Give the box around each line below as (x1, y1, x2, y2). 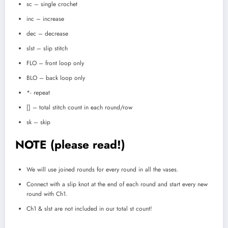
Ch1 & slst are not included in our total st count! (26, 204, 152, 213)
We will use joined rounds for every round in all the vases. (26, 164, 179, 174)
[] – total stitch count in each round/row (26, 103, 132, 112)
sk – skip (26, 118, 50, 127)
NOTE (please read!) (15, 136, 125, 153)
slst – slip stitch (26, 44, 68, 53)
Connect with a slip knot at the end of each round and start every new (26, 179, 208, 189)
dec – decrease (26, 29, 68, 38)
